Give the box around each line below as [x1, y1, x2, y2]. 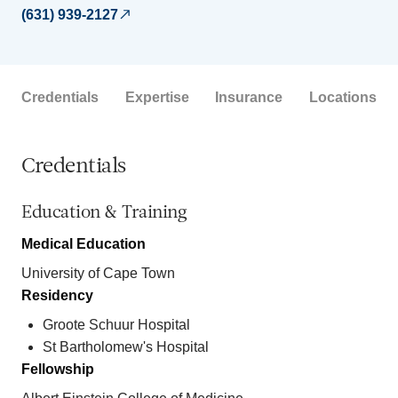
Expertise [124, 89, 189, 105]
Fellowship [21, 361, 94, 377]
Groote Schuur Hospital [43, 316, 190, 332]
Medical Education [21, 235, 146, 251]
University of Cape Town [21, 265, 175, 281]
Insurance [215, 89, 283, 105]
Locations [308, 89, 377, 105]
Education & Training [21, 203, 187, 222]
